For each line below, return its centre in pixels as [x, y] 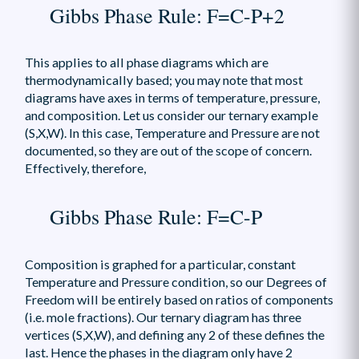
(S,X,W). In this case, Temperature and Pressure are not [172, 133]
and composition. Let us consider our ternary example [171, 115]
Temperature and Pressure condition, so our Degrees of [175, 282]
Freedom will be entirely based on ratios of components [179, 300]
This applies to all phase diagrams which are [146, 63]
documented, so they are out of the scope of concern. [168, 151]
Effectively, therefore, [85, 168]
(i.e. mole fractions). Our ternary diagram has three [163, 317]
